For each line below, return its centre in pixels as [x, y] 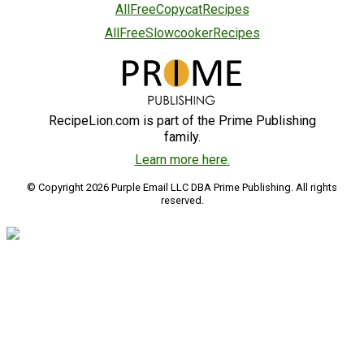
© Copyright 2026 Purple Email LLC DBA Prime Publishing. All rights [182, 188]
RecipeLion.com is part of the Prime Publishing [182, 121]
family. [182, 137]
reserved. [182, 201]
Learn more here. [182, 160]
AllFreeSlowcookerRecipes [182, 32]
